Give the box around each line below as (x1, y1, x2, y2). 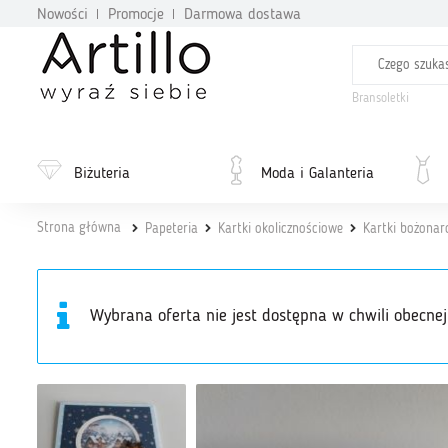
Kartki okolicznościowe (218, 222, 343, 236)
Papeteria (145, 222, 198, 236)
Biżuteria (74, 166, 131, 182)
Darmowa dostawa (184, 7, 301, 23)
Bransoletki (351, 92, 409, 105)
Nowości (37, 7, 88, 23)
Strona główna (37, 221, 121, 235)
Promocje (108, 7, 164, 23)
